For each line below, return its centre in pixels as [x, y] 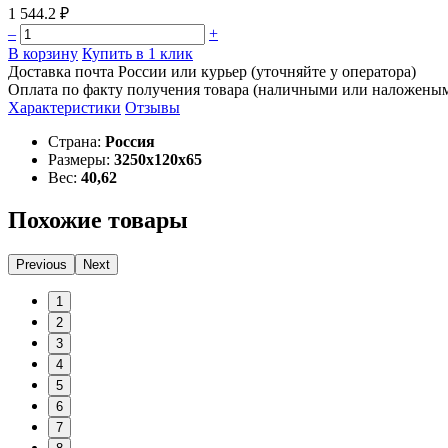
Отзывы [152, 107]
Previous [41, 264]
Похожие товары [98, 219]
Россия [130, 141]
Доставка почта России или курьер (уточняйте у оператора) [212, 71]
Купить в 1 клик [137, 53]
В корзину [43, 53]
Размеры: [79, 159]
